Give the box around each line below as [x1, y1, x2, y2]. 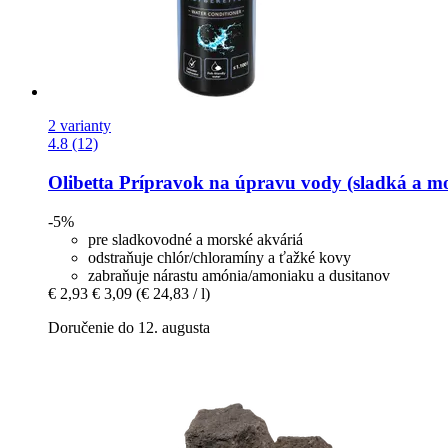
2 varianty [48, 117, 111, 135]
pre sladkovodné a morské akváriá [88, 230, 303, 248]
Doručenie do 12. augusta [48, 318, 210, 336]
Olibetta [48, 172, 114, 194]
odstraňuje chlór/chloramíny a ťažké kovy [88, 248, 351, 266]
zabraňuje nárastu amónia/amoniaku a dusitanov [88, 266, 390, 284]
